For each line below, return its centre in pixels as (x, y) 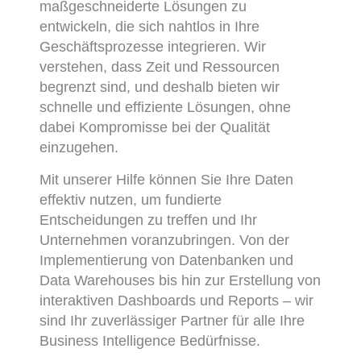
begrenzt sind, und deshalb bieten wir (160, 87)
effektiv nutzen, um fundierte (131, 199)
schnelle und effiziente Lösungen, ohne (166, 107)
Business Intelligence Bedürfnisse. (150, 340)
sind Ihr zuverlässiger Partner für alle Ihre (172, 320)
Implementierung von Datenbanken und (167, 260)
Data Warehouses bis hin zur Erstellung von (180, 280)
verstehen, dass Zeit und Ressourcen (160, 66)
